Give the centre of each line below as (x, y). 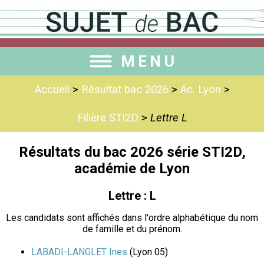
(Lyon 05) (148, 252)
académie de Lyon (132, 168)
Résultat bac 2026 (125, 90)
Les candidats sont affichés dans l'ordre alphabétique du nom (132, 218)
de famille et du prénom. (132, 229)
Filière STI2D (108, 118)
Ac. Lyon (200, 90)
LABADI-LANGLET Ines (79, 252)
